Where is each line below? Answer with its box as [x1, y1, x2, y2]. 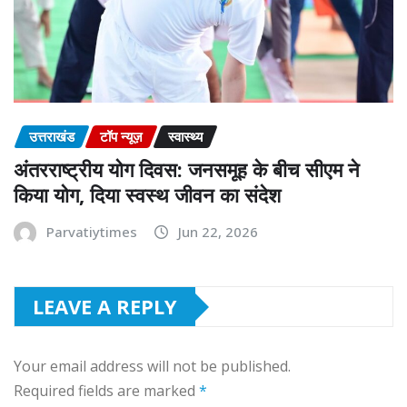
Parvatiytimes [46, 223, 137, 242]
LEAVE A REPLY [33, 293, 177, 321]
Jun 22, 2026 [178, 223, 258, 242]
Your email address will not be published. [14, 356, 291, 377]
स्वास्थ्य [168, 126, 203, 145]
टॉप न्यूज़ [100, 126, 143, 145]
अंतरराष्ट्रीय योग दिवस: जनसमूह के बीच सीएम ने [14, 155, 360, 184]
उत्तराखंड [29, 126, 74, 145]
